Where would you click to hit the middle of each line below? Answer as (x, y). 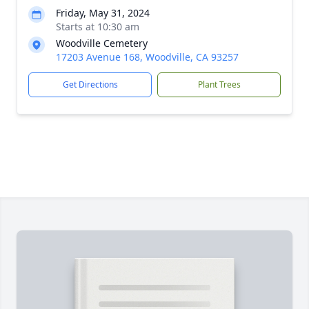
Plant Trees (219, 84)
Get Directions (90, 84)
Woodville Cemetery (102, 43)
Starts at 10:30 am (98, 27)
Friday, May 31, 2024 (103, 13)
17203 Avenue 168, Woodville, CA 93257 (147, 57)
